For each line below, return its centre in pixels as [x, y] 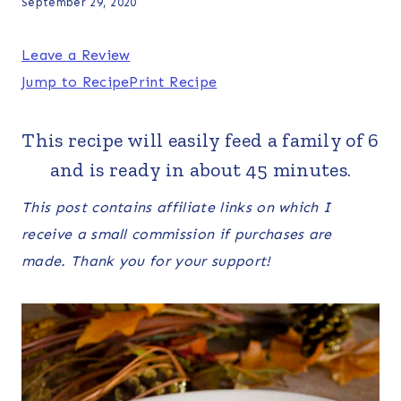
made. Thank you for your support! [146, 260]
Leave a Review [76, 55]
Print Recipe [173, 81]
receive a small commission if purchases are [177, 234]
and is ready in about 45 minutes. [200, 169]
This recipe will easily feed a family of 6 [200, 140]
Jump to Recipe [76, 81]
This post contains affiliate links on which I [176, 207]
